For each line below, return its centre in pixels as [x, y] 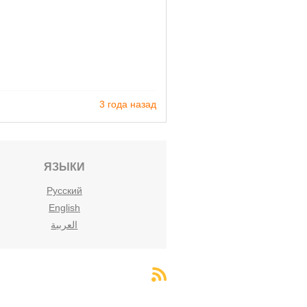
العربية [64, 225]
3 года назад [128, 104]
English [64, 208]
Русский [64, 191]
